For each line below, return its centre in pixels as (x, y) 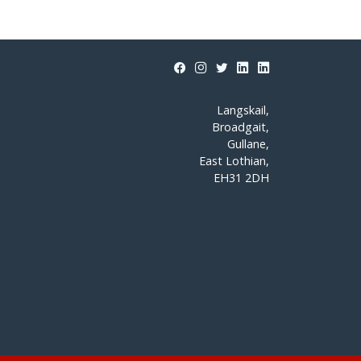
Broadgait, (241, 127)
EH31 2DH (241, 178)
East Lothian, (234, 161)
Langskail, (243, 110)
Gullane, (248, 144)
